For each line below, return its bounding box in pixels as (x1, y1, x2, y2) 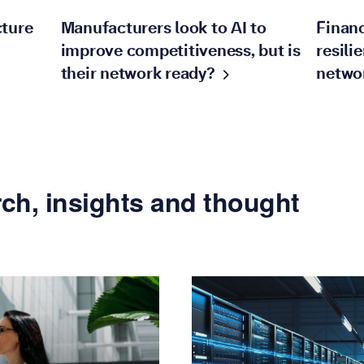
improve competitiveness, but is (60, 40, 301, 62)
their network (60, 63, 166, 84)
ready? (165, 63, 215, 84)
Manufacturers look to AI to (60, 17, 266, 39)
